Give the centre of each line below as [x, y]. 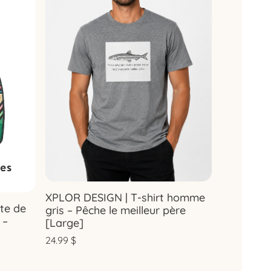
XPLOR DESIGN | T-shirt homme [125, 197]
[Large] [64, 223]
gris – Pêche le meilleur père [116, 210]
